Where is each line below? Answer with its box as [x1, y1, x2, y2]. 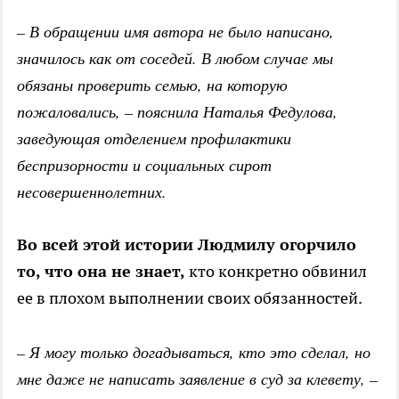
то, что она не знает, [17, 261, 189, 282]
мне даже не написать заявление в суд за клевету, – [17, 368, 378, 390]
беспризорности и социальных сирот [17, 154, 272, 176]
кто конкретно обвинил [189, 261, 367, 282]
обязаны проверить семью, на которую [17, 74, 288, 96]
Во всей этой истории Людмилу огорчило [17, 234, 356, 256]
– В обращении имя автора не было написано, [17, 20, 334, 43]
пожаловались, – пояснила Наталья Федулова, [17, 101, 338, 123]
